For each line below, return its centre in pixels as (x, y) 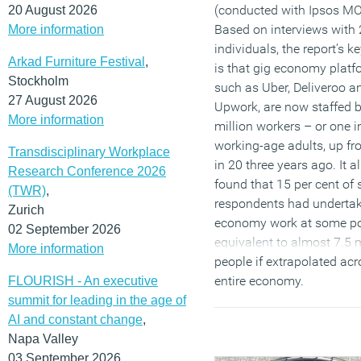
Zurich (26, 210)
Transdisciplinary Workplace (89, 151)
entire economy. (259, 281)
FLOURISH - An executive (83, 280)
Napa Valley (43, 338)
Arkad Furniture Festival (77, 61)
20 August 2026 (53, 10)
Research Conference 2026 (87, 171)
